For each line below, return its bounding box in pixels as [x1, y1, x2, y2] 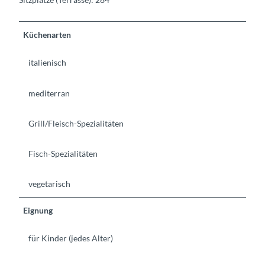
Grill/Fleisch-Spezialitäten [28, 118, 124, 128]
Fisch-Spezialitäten [28, 148, 98, 159]
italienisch [28, 57, 66, 68]
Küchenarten [23, 30, 72, 40]
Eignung [23, 205, 53, 215]
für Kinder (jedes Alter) [28, 232, 113, 243]
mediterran [28, 88, 70, 98]
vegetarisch [28, 178, 70, 189]
